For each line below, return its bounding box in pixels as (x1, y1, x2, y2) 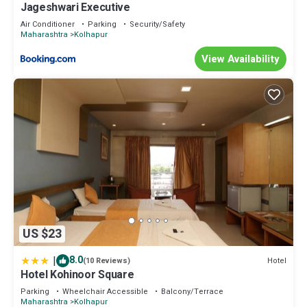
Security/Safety (130, 19, 185, 31)
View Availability (201, 51, 280, 67)
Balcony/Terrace (161, 286, 223, 298)
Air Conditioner (21, 19, 75, 31)
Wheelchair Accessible (62, 286, 148, 298)
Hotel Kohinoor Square (21, 267, 134, 284)
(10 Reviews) (83, 255, 130, 267)
